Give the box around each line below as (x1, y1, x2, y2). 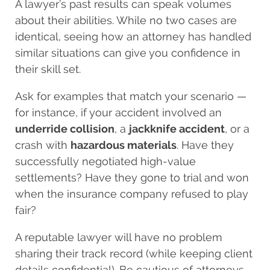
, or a (225, 122, 250, 135)
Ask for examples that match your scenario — (15, 89, 246, 102)
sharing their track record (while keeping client (15, 246, 253, 260)
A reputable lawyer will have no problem (15, 230, 222, 243)
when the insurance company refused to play (15, 187, 248, 200)
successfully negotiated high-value (15, 154, 196, 168)
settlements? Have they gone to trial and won (15, 171, 249, 184)
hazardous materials (71, 138, 177, 151)
